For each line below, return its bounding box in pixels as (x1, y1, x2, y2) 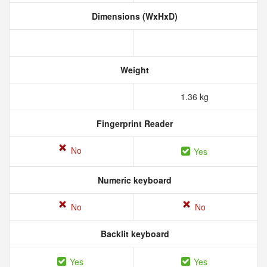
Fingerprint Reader (94, 117, 173, 129)
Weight (118, 64, 149, 76)
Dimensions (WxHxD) (89, 10, 178, 22)
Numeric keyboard (95, 174, 172, 186)
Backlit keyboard (98, 228, 169, 240)
